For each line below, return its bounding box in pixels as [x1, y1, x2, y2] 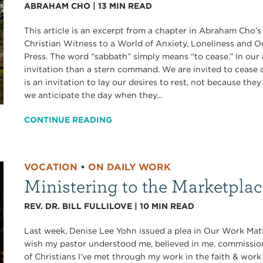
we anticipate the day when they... [24, 90, 163, 100]
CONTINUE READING [24, 115, 113, 125]
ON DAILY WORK [88, 161, 171, 173]
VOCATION [24, 161, 78, 173]
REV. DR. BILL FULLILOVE [24, 201, 133, 211]
